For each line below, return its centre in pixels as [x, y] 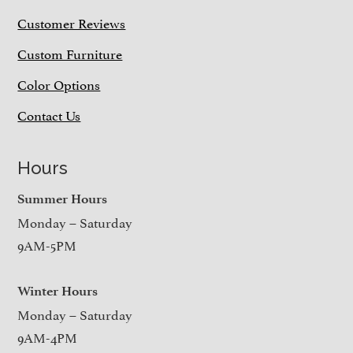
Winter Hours [58, 291]
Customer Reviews [72, 22]
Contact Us [49, 115]
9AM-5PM [47, 245]
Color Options [59, 84]
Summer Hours [63, 199]
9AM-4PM [48, 337]
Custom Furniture [70, 53]
